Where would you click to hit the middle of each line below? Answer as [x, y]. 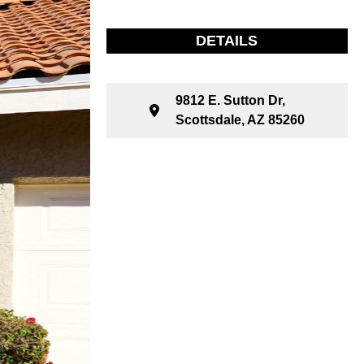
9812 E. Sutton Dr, [230, 100]
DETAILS [227, 41]
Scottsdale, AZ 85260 [240, 120]
